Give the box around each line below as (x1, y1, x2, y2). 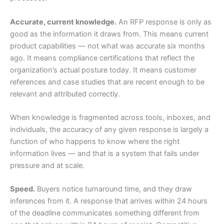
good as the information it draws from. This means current (10, 29, 208, 38)
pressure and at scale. (10, 160, 84, 170)
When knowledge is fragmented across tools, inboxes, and (10, 112, 210, 122)
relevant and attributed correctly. (10, 89, 122, 98)
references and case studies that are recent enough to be (10, 77, 204, 86)
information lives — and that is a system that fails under (10, 148, 199, 158)
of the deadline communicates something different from (10, 208, 199, 218)
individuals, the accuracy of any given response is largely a (10, 124, 208, 134)
